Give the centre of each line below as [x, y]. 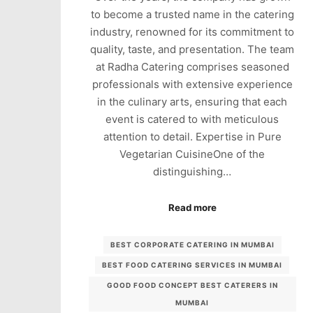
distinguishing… [192, 172]
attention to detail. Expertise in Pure [192, 137]
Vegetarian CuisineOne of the [192, 154]
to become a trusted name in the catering [192, 15]
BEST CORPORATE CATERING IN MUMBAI [192, 245]
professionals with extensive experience [192, 85]
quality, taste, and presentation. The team [192, 50]
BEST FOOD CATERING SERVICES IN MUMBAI [192, 265]
